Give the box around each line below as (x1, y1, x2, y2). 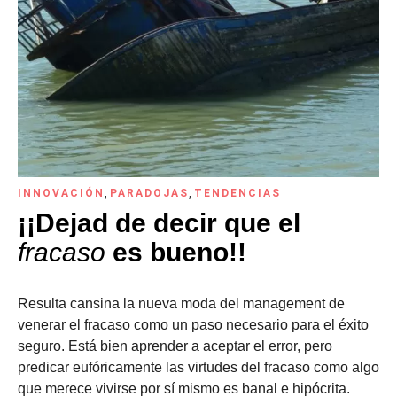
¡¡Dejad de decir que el (18, 208, 300, 237)
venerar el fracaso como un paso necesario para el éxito (18, 317, 369, 332)
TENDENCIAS (194, 187, 281, 199)
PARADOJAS (110, 187, 189, 199)
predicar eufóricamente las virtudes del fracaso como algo (18, 360, 379, 375)
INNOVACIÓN (18, 187, 105, 199)
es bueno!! (105, 237, 246, 267)
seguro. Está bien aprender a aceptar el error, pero (18, 339, 332, 354)
